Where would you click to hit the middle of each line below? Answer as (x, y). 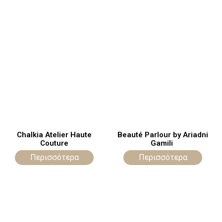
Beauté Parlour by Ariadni (163, 135)
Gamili (163, 143)
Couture (54, 143)
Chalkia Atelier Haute (54, 135)
